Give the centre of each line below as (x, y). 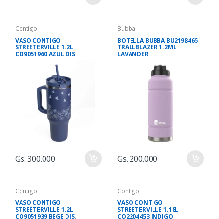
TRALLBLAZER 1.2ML (147, 47)
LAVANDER (133, 54)
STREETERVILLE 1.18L (148, 210)
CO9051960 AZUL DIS (45, 54)
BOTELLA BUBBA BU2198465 (158, 41)
